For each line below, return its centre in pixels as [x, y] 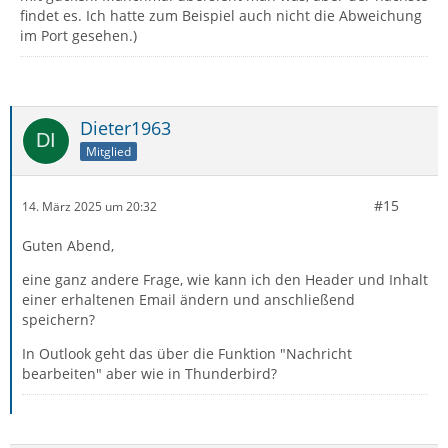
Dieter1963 [125, 128]
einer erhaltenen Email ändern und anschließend [188, 300]
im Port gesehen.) [78, 36]
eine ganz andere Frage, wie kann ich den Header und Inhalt [225, 280]
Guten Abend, [68, 246]
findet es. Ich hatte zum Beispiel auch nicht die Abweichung [221, 16]
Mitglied [108, 152]
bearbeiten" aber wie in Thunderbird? [149, 374]
